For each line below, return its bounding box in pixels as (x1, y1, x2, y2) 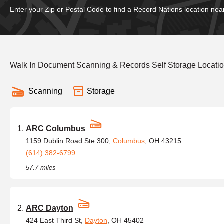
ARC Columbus (26, 124, 85, 133)
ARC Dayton (26, 204, 73, 212)
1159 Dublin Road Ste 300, (26, 137, 113, 145)
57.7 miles (26, 164, 56, 171)
